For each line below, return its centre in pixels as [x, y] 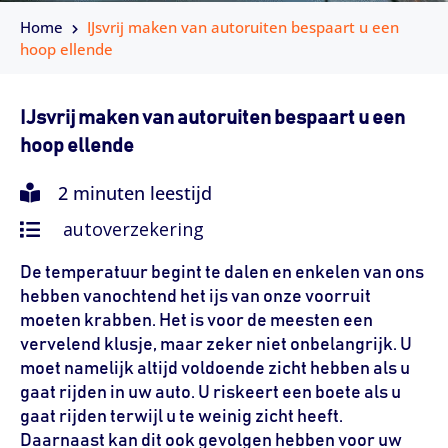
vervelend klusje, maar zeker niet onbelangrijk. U [216, 345]
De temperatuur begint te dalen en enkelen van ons [222, 273]
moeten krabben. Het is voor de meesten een [196, 321]
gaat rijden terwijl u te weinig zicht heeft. [181, 417]
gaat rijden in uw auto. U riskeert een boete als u [210, 393]
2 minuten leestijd [132, 193]
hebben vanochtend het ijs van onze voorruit [195, 297]
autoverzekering [133, 229]
